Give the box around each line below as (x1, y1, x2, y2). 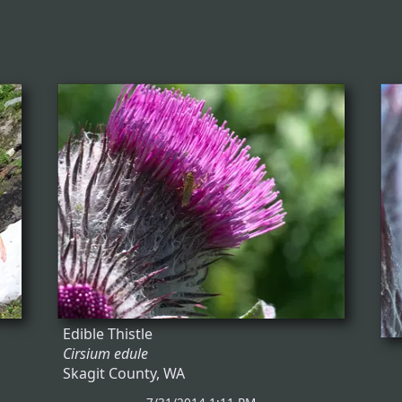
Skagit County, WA (63, 363, 185, 384)
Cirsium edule (63, 344, 148, 364)
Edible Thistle (63, 324, 153, 345)
